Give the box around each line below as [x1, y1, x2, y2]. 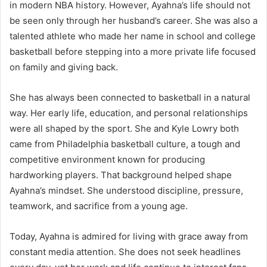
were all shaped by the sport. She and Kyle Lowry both [10, 123, 239, 135]
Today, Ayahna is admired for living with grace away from [10, 231, 248, 243]
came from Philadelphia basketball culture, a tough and [10, 138, 240, 150]
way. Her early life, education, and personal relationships [10, 107, 248, 119]
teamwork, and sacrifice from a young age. [10, 200, 188, 212]
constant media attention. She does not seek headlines [10, 246, 241, 258]
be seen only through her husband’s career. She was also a [10, 15, 257, 27]
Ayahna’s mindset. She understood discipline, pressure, [10, 185, 243, 197]
